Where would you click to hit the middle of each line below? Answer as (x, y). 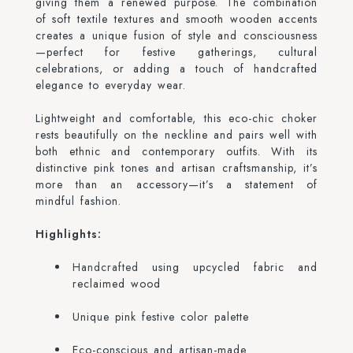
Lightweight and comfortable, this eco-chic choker (176, 119)
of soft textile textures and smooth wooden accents (176, 19)
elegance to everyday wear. (110, 85)
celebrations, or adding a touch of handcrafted (176, 69)
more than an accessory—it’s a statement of (176, 185)
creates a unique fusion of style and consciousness (176, 36)
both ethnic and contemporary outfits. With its (176, 152)
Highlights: (68, 234)
